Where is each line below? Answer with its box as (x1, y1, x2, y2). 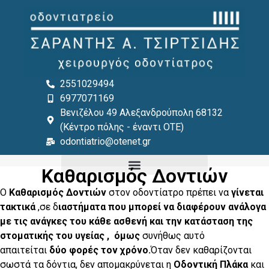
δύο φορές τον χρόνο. (49, 244, 151, 256)
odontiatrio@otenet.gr (59, 136, 151, 148)
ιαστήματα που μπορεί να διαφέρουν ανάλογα (58, 201, 266, 213)
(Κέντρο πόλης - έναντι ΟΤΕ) (59, 121, 184, 133)
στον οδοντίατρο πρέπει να (106, 187, 231, 199)
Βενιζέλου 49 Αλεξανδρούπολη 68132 (59, 107, 223, 119)
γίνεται (231, 187, 264, 199)
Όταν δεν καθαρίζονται (151, 244, 252, 256)
